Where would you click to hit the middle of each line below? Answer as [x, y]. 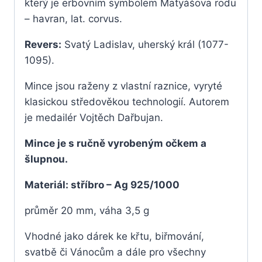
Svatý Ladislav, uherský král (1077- [145, 45]
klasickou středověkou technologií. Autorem [127, 102]
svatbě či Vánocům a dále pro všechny [115, 252]
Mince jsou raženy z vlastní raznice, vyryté [123, 86]
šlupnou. [47, 159]
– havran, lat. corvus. [73, 19]
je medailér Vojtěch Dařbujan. [94, 118]
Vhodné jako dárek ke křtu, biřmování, [114, 237]
